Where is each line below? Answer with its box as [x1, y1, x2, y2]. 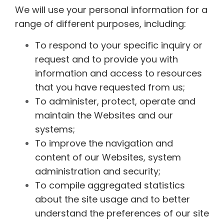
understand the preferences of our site [35, 206, 209, 219]
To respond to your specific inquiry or [35, 38, 202, 51]
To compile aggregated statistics [35, 178, 185, 191]
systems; [35, 122, 75, 135]
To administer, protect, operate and [35, 94, 195, 107]
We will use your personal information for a [15, 3, 207, 16]
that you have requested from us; [35, 80, 185, 93]
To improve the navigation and [35, 136, 173, 149]
